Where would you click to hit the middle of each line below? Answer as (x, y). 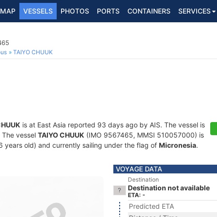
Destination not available (169, 188)
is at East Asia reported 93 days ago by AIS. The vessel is (113, 125)
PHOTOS (75, 11)
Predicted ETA (151, 206)
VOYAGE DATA (139, 169)
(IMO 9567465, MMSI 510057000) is (144, 135)
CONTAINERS (149, 11)
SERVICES (194, 11)
